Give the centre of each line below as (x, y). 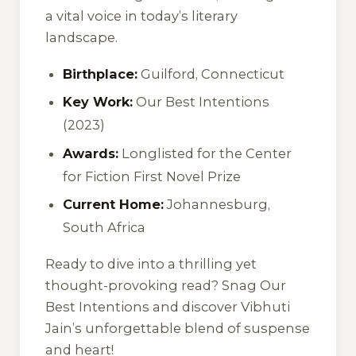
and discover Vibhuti (220, 306)
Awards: (91, 153)
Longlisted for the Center (205, 153)
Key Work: (98, 102)
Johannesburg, (217, 205)
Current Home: (114, 205)
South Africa (104, 228)
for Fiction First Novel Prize (152, 176)
